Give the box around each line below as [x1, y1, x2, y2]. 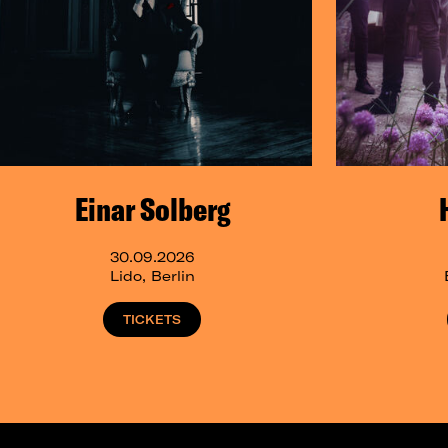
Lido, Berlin [109, 267, 195, 285]
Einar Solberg [74, 189, 230, 229]
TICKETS [123, 312, 181, 327]
